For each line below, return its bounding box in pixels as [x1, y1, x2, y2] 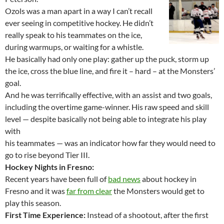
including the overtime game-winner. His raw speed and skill [5, 102, 209, 112]
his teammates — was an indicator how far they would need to [5, 138, 215, 148]
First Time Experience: [5, 210, 85, 220]
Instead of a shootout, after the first [85, 210, 208, 220]
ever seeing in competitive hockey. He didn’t [5, 18, 153, 28]
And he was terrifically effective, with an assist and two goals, [5, 90, 212, 100]
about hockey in [140, 174, 196, 184]
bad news [108, 174, 140, 184]
